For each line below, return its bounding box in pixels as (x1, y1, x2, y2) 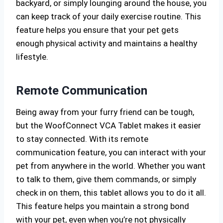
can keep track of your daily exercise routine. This (16, 11, 201, 21)
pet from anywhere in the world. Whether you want (16, 161, 206, 171)
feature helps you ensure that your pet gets (16, 25, 179, 35)
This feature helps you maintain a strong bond (16, 201, 189, 211)
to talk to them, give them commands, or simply (16, 174, 196, 184)
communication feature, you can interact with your (16, 147, 206, 157)
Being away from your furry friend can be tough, (16, 107, 194, 117)
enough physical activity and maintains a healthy (16, 38, 197, 48)
